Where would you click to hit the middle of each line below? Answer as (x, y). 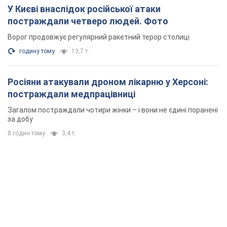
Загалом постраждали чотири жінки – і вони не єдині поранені (113, 110)
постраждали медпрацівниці (71, 94)
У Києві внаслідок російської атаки (84, 9)
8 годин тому (26, 134)
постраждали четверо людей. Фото (88, 21)
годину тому (37, 51)
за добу (20, 119)
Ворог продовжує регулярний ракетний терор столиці (99, 37)
